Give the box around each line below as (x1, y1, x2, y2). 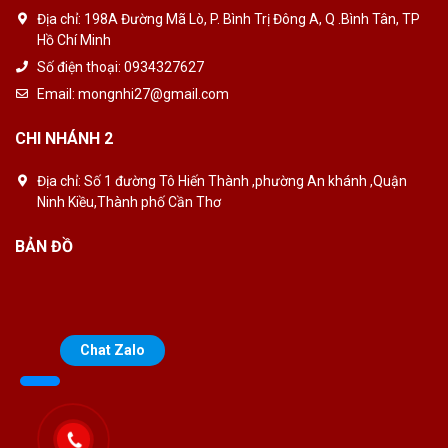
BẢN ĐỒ (15, 237, 73, 257)
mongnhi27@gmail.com (75, 86, 229, 103)
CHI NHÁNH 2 (15, 129, 113, 149)
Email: (37, 86, 75, 103)
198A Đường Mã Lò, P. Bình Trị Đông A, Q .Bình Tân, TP (81, 11, 420, 28)
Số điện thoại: (37, 59, 121, 76)
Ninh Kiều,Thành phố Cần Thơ (37, 194, 221, 211)
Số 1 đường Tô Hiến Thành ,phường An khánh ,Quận (81, 173, 407, 190)
